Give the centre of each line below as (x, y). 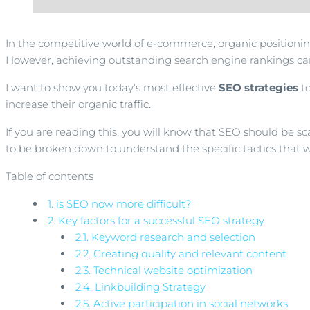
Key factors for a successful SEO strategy (160, 220)
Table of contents (49, 176)
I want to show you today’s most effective (112, 88)
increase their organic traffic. (78, 104)
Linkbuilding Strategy (149, 287)
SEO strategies (258, 88)
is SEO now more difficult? (122, 204)
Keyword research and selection (172, 237)
